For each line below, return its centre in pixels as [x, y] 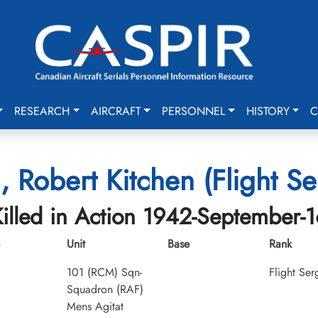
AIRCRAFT [116, 111]
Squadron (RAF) [105, 289]
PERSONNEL [193, 111]
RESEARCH [42, 111]
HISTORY [268, 111]
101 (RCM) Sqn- [104, 272]
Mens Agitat [95, 306]
